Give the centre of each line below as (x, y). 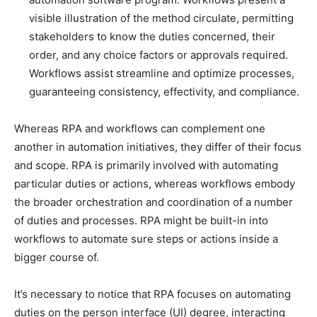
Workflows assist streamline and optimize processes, (162, 74)
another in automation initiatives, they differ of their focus (158, 147)
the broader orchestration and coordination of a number (154, 202)
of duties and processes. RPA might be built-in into (141, 221)
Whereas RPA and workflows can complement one (140, 129)
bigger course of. (57, 258)
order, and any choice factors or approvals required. (158, 55)
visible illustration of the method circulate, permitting (161, 18)
